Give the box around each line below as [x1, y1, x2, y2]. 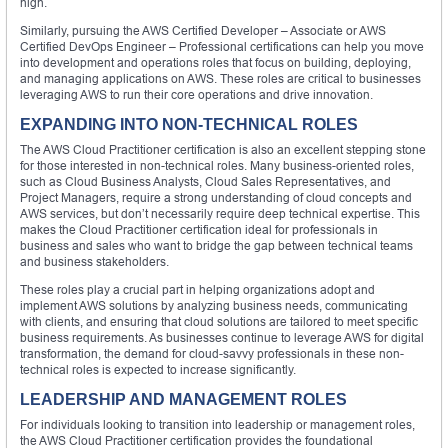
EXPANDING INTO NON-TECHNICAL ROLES [20, 115, 358, 133]
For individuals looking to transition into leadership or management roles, [20, 416, 415, 432]
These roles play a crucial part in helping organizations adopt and [20, 281, 375, 297]
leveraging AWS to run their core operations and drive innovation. [20, 86, 373, 102]
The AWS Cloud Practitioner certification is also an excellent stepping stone [20, 141, 426, 157]
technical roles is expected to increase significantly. [20, 361, 296, 377]
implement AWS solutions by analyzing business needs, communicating [20, 297, 408, 313]
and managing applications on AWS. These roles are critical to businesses [20, 70, 421, 86]
